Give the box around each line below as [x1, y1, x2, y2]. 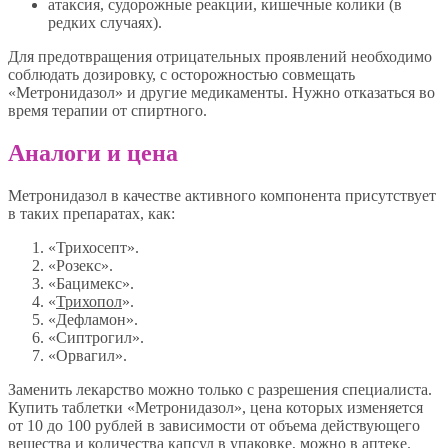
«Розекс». [48, 256, 113, 274]
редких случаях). [48, 14, 162, 32]
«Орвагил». [48, 346, 127, 364]
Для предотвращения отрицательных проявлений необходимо [8, 48, 432, 66]
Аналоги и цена [8, 139, 178, 166]
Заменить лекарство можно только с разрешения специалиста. [8, 380, 432, 398]
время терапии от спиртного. [8, 102, 207, 120]
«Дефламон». [48, 310, 138, 328]
